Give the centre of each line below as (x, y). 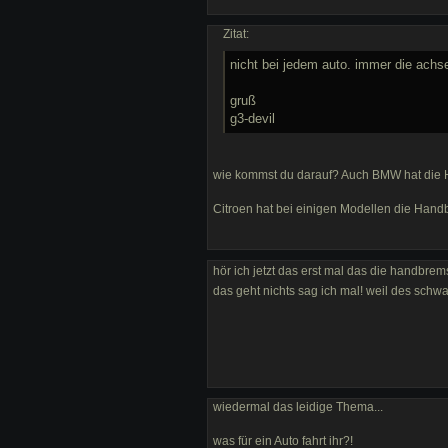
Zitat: (236, 33)
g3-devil (252, 119)
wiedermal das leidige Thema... (298, 407)
